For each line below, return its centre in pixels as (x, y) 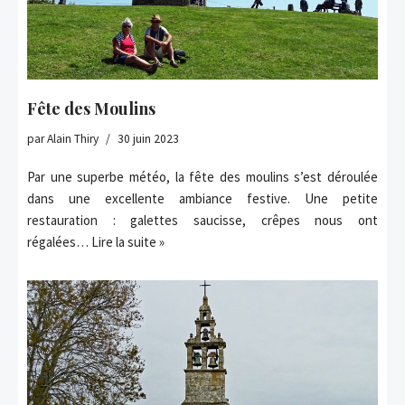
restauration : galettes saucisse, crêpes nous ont (202, 221)
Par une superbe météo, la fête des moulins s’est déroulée (202, 177)
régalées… (59, 242)
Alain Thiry (73, 139)
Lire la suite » (128, 242)
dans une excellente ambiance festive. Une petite (202, 199)
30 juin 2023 (148, 139)
